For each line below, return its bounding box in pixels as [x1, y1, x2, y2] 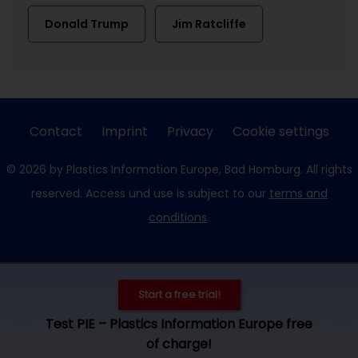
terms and [268, 185, 328, 201]
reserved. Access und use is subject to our [30, 185, 269, 201]
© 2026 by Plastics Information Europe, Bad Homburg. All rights [6, 161, 352, 177]
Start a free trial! [137, 287, 221, 302]
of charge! [146, 335, 212, 353]
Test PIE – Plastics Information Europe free [46, 315, 312, 333]
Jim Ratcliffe [172, 16, 246, 32]
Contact [29, 122, 82, 141]
